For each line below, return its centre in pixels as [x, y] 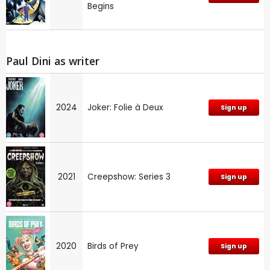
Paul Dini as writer [53, 61]
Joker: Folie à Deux [125, 108]
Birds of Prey [113, 246]
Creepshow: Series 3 [129, 177]
